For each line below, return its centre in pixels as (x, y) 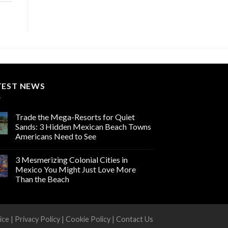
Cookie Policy (88, 219)
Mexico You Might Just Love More (76, 169)
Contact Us (135, 219)
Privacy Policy (37, 219)
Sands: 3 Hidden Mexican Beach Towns (83, 127)
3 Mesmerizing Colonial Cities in (72, 160)
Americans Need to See (56, 136)
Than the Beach (42, 179)
